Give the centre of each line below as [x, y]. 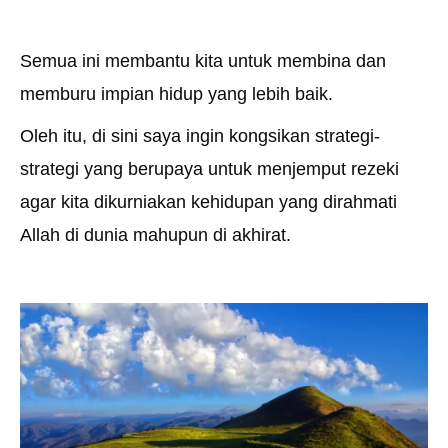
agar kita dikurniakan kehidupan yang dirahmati [208, 202]
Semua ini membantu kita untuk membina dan [203, 61]
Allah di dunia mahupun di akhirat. [155, 235]
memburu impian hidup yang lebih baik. [176, 94]
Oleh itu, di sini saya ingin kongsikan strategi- [200, 136]
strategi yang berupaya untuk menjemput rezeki [209, 169]
